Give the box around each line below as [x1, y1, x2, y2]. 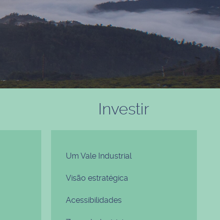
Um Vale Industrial [65, 151, 132, 161]
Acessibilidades [65, 195, 122, 205]
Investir [98, 100, 150, 118]
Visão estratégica [65, 173, 128, 183]
